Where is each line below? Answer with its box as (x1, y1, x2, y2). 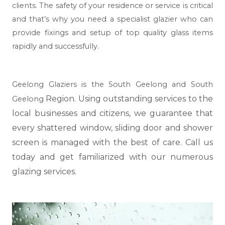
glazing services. (12, 166, 76, 176)
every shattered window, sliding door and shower (12, 123, 213, 133)
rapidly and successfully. (12, 41, 99, 51)
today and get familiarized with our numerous (12, 152, 213, 162)
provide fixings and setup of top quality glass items (12, 28, 213, 37)
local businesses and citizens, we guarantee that (12, 108, 213, 118)
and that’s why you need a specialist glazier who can (12, 14, 213, 24)
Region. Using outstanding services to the (44, 93, 213, 103)
